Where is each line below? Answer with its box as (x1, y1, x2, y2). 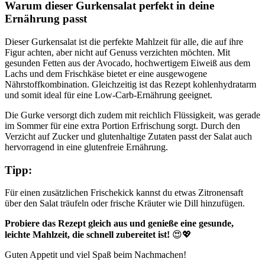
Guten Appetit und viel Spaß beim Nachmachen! (5, 250, 186, 260)
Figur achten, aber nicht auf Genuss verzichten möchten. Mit (5, 47, 230, 57)
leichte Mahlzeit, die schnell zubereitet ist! (5, 230, 170, 240)
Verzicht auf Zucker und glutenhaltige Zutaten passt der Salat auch (5, 131, 252, 141)
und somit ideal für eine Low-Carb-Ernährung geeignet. (5, 89, 212, 100)
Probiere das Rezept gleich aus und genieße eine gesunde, (5, 218, 234, 229)
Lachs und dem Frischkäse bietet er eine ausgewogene (5, 68, 207, 79)
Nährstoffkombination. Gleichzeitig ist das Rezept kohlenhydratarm (5, 79, 256, 89)
